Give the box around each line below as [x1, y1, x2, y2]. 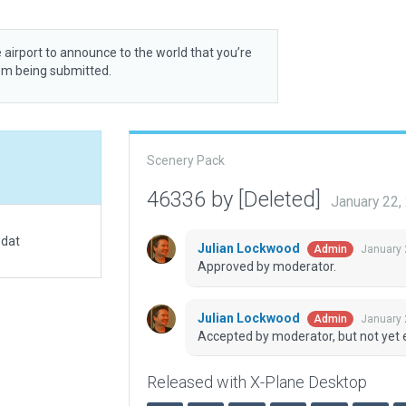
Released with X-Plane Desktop [146, 372, 367, 392]
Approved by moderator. [197, 259, 336, 275]
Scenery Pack [146, 153, 225, 168]
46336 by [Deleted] [146, 187, 326, 212]
